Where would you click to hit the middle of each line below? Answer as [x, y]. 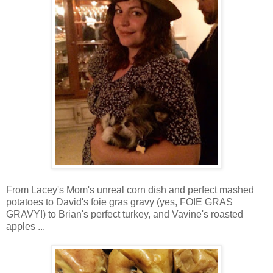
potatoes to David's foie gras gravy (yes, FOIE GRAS [119, 202]
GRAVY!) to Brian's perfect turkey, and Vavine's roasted [125, 214]
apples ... [26, 227]
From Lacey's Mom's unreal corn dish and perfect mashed [130, 190]
